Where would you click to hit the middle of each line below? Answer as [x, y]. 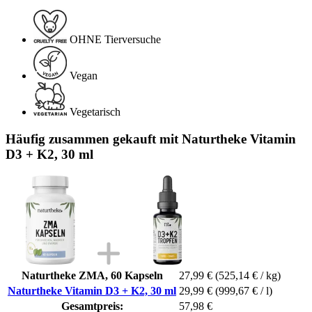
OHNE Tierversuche [115, 40]
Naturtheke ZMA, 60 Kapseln [92, 275]
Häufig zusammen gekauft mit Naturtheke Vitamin [151, 139]
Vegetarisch [95, 112]
